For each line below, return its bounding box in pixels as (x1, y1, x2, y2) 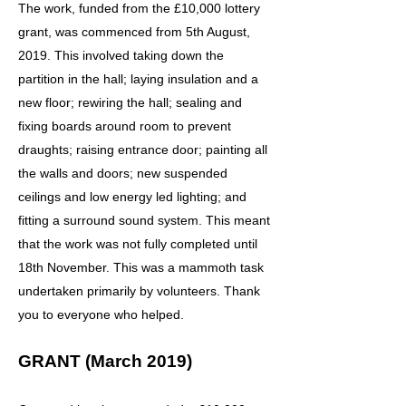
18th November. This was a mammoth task (18, 260, 264, 275)
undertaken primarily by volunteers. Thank (18, 284, 260, 298)
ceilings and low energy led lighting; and (18, 189, 246, 204)
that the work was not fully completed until (18, 237, 257, 251)
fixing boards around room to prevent (18, 119, 231, 133)
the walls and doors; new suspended (18, 166, 227, 180)
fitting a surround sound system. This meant (18, 213, 270, 227)
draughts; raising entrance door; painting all (18, 142, 267, 157)
